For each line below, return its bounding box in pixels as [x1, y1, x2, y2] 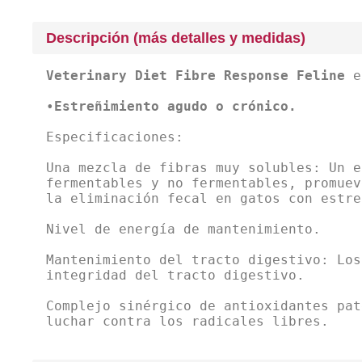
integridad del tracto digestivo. [46, 267, 305, 284]
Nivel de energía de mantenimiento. [46, 221, 321, 238]
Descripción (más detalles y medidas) [46, 29, 305, 46]
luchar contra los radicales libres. [46, 314, 329, 330]
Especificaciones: [46, 129, 183, 145]
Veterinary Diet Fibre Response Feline [46, 68, 345, 84]
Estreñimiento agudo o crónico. [54, 99, 297, 115]
